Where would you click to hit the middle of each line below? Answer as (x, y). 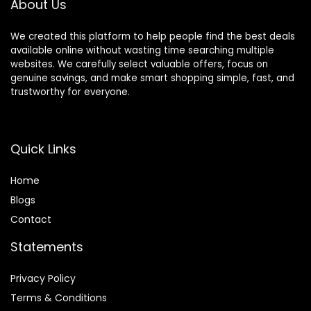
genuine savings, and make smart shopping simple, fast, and (152, 78)
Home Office (62, 11)
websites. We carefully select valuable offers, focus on (139, 65)
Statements (47, 247)
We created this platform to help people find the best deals (153, 37)
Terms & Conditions (59, 298)
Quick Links (43, 149)
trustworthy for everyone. (70, 92)
